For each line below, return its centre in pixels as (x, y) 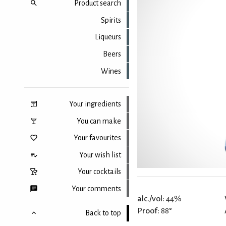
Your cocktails (100, 172)
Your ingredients (95, 104)
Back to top (103, 213)
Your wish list (100, 155)
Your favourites (98, 138)
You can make (99, 121)
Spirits (111, 20)
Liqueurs (108, 37)
